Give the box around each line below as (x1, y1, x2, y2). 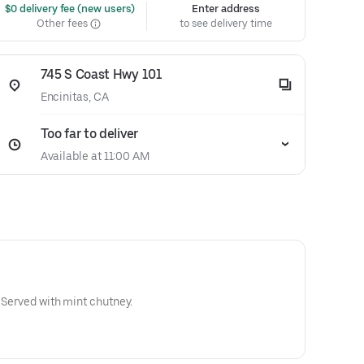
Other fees (37, 17, 90, 29)
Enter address (192, 2, 261, 15)
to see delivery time (180, 17, 272, 29)
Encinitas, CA (40, 90, 109, 103)
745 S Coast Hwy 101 (40, 67, 162, 82)
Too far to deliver (40, 126, 138, 141)
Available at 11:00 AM (40, 149, 149, 162)
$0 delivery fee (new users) (2, 2, 136, 15)
